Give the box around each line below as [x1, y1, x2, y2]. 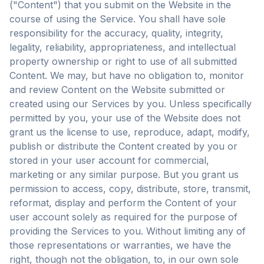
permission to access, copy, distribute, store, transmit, [9, 183, 251, 194]
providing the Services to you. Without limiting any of [9, 225, 246, 237]
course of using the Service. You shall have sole [9, 13, 226, 25]
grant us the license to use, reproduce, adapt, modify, [9, 126, 250, 138]
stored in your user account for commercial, [9, 154, 209, 166]
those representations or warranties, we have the [9, 239, 231, 251]
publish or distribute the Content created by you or [9, 140, 237, 152]
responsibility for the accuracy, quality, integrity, [9, 27, 223, 39]
